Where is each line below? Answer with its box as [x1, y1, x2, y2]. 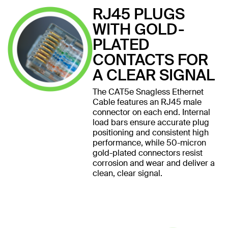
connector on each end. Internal [92, 106, 210, 118]
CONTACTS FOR [92, 49, 208, 70]
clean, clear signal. [92, 167, 162, 179]
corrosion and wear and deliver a [92, 157, 215, 168]
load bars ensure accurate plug [92, 117, 209, 128]
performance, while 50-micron [92, 137, 206, 148]
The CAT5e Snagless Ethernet [92, 86, 204, 97]
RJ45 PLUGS [92, 4, 185, 24]
